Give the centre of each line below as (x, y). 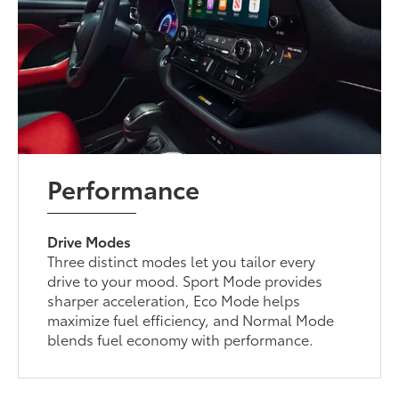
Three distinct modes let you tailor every (182, 260)
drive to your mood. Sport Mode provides (185, 280)
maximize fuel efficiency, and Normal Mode (191, 319)
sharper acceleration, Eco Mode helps (174, 299)
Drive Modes (90, 240)
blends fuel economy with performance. (181, 338)
